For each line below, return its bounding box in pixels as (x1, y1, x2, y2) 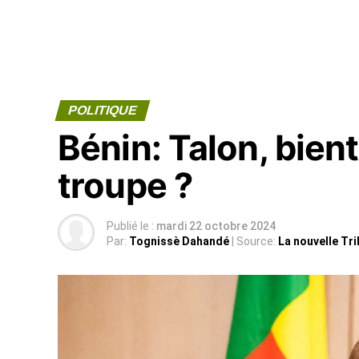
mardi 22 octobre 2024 (156, 220, 276, 232)
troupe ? (58, 164, 193, 206)
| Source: (232, 235, 276, 248)
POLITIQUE (66, 103, 139, 117)
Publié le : (107, 220, 154, 232)
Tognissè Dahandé (129, 235, 229, 248)
